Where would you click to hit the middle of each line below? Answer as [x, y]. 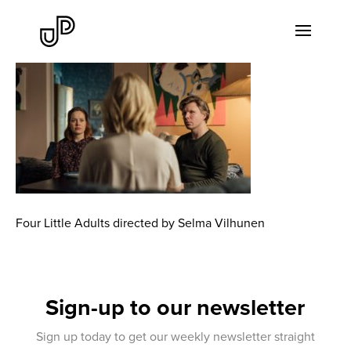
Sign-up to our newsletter [175, 307]
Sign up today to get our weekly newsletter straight [175, 336]
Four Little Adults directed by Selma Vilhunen [140, 223]
